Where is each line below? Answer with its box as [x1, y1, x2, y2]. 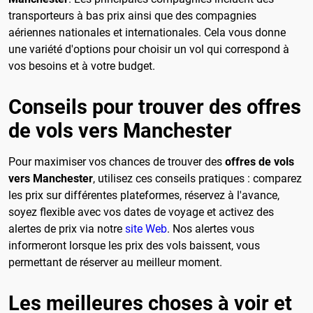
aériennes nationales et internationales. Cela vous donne [8, 26, 286, 40]
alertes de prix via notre [8, 222, 125, 236]
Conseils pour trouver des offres [8, 95, 301, 119]
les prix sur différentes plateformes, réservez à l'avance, [8, 189, 279, 203]
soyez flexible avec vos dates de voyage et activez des [8, 205, 274, 219]
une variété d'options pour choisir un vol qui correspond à [8, 43, 289, 57]
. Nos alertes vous [167, 222, 254, 236]
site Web [125, 222, 167, 236]
